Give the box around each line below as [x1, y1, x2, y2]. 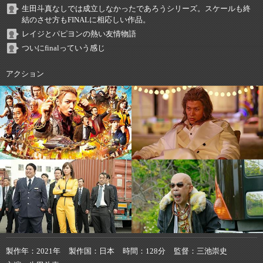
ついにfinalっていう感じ [22, 43, 105, 52]
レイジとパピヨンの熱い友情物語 [22, 29, 136, 38]
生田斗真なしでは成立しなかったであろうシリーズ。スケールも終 [22, 4, 251, 13]
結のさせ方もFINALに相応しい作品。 [22, 15, 150, 24]
